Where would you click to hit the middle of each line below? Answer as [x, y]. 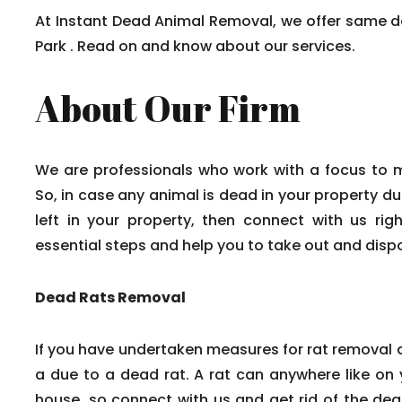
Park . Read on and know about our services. [195, 46]
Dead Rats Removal [110, 297]
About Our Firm [168, 109]
